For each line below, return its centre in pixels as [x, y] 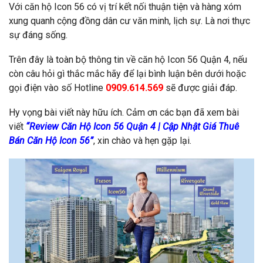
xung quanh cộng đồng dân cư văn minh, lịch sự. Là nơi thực [129, 21]
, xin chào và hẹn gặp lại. [142, 140]
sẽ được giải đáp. [201, 87]
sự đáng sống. [38, 35]
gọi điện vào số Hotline [57, 87]
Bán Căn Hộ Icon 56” [51, 140]
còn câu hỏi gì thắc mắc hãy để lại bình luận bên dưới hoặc [127, 73]
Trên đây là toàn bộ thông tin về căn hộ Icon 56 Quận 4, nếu [128, 59]
